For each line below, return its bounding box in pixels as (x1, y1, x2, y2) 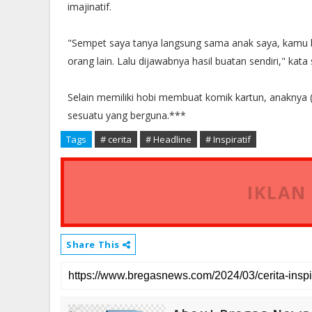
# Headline (146, 133, 192, 146)
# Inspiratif (205, 133, 251, 146)
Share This (66, 238, 123, 251)
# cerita (100, 133, 132, 146)
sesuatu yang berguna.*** (68, 109, 186, 122)
